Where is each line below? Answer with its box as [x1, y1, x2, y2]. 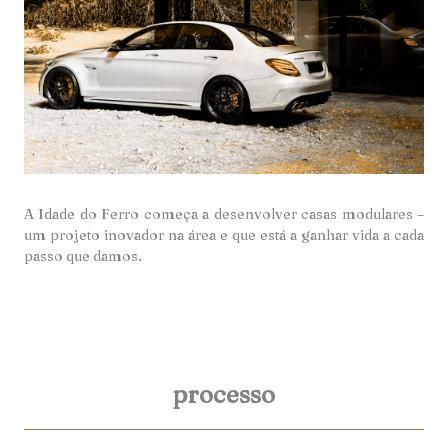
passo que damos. [24, 246, 145, 265]
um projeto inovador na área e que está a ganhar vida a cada [24, 225, 424, 244]
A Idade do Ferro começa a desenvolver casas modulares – [24, 204, 424, 223]
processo [173, 379, 275, 409]
